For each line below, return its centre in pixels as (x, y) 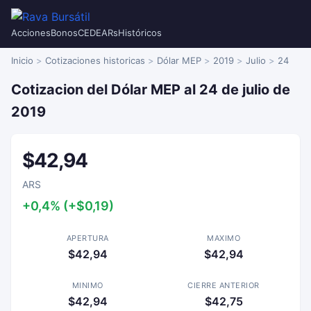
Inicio (22, 60)
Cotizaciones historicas (95, 60)
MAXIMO (224, 238)
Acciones (31, 33)
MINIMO (87, 285)
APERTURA (87, 238)
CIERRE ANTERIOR (224, 285)
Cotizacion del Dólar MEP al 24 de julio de (151, 90)
